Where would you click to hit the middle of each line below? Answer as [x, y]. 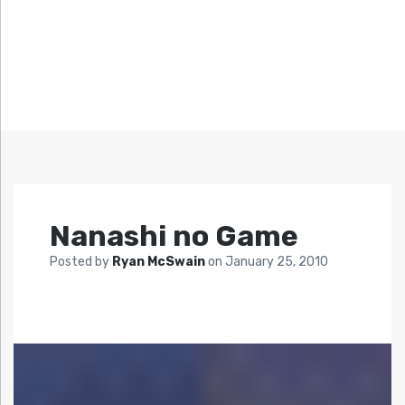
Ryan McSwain [160, 262]
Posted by [81, 262]
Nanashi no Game [174, 236]
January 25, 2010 [277, 262]
